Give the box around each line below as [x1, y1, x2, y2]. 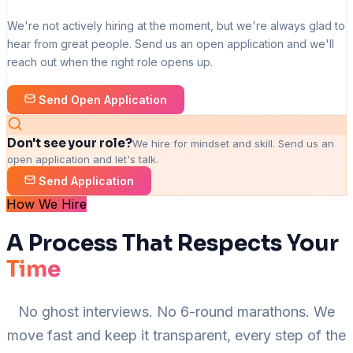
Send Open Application [35, 92, 167, 106]
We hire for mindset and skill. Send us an [132, 136, 334, 150]
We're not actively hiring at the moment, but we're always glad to [7, 18, 345, 32]
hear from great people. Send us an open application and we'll [7, 36, 334, 50]
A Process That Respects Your [6, 229, 339, 257]
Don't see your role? [7, 135, 132, 150]
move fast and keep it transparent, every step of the [7, 327, 346, 344]
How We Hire [6, 195, 87, 212]
